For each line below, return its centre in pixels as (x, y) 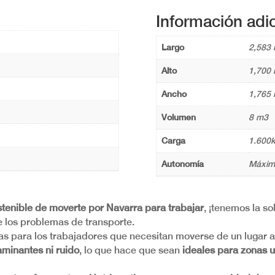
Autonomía (182, 164)
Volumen (178, 117)
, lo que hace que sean (131, 250)
